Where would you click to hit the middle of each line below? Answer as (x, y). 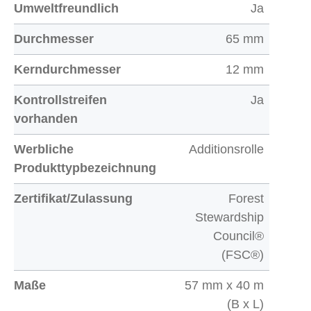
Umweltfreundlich (66, 8)
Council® (238, 236)
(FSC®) (243, 255)
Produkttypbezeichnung (85, 168)
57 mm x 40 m (224, 285)
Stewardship (229, 217)
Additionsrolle (226, 149)
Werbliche (44, 149)
